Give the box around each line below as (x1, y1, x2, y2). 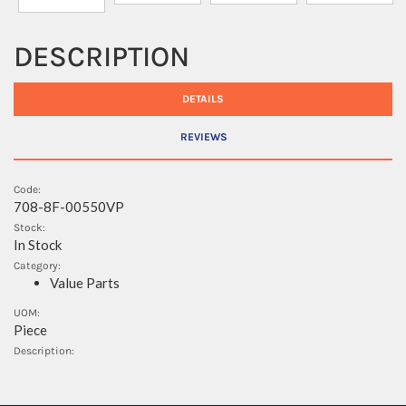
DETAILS (182, 92, 224, 105)
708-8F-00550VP (14, 198, 124, 215)
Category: (14, 258, 61, 272)
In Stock (14, 236, 62, 253)
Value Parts (50, 274, 120, 291)
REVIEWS (180, 130, 227, 143)
